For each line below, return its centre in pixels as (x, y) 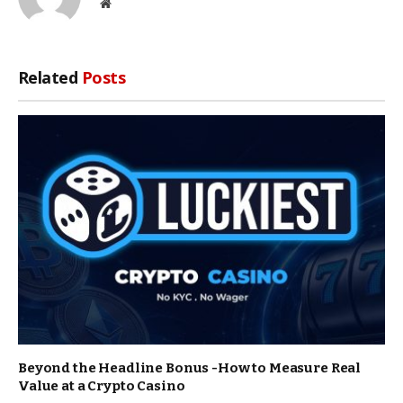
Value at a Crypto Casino (102, 385)
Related (50, 77)
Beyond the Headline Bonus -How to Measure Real (190, 367)
